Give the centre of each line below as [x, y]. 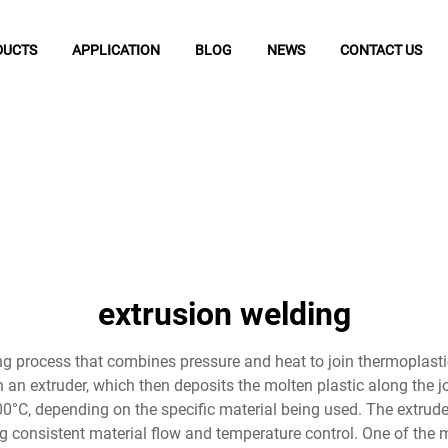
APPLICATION [116, 50]
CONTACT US [381, 50]
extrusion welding [224, 314]
